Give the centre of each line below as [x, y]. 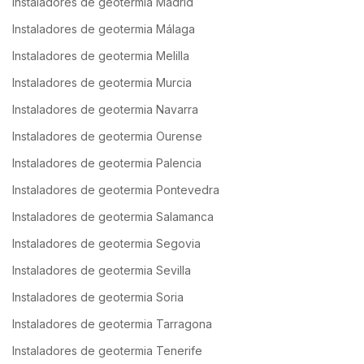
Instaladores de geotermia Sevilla [102, 271]
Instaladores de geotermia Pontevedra [116, 190]
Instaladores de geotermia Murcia [102, 83]
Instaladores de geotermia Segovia [106, 244]
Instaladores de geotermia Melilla [101, 56]
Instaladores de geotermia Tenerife [107, 351]
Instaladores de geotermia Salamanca [113, 217]
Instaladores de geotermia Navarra [105, 110]
